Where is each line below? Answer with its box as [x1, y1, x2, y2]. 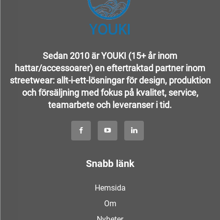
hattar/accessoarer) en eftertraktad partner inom [15, 63, 205, 73]
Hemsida [94, 183, 126, 192]
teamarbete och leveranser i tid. [48, 100, 172, 110]
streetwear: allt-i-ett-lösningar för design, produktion [9, 75, 211, 85]
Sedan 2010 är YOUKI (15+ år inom [43, 51, 177, 61]
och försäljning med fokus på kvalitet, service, [22, 87, 198, 98]
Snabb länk [85, 158, 135, 169]
